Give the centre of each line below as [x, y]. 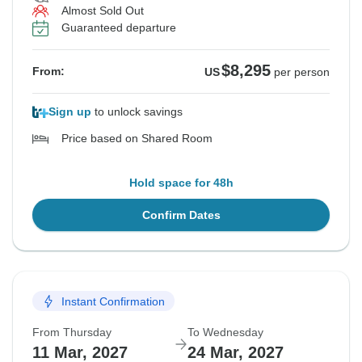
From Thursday [72, 333]
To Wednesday [225, 333]
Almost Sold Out [103, 11]
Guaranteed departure [119, 28]
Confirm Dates [181, 215]
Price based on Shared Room [137, 139]
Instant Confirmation [113, 301]
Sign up [70, 112]
